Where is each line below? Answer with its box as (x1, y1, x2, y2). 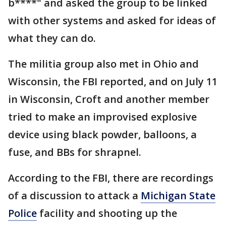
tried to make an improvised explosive (8, 109, 197, 124)
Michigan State (141, 188, 215, 202)
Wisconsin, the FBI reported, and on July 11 (8, 74, 217, 88)
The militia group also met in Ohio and (8, 56, 199, 71)
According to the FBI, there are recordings (8, 171, 213, 185)
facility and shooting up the (37, 206, 177, 220)
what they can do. (8, 31, 98, 45)
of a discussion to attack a (8, 188, 141, 202)
